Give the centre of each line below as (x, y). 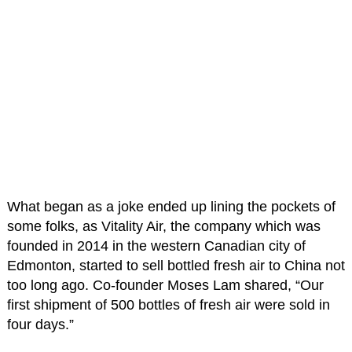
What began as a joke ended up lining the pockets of (171, 206)
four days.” (40, 324)
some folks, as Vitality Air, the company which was (163, 226)
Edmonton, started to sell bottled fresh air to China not (176, 265)
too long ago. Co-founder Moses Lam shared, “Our (165, 285)
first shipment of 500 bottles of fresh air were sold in (168, 304)
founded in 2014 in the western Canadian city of (156, 246)
